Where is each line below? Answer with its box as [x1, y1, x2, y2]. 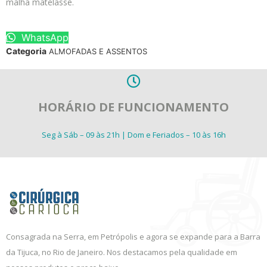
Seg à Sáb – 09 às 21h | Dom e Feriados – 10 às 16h [41, 129, 226, 140]
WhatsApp [18, 31, 69, 44]
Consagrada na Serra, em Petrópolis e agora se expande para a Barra [6, 231, 260, 243]
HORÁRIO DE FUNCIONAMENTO [38, 98, 229, 115]
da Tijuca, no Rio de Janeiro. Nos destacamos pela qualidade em [6, 247, 237, 258]
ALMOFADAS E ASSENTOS [49, 46, 147, 56]
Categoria [6, 45, 46, 56]
